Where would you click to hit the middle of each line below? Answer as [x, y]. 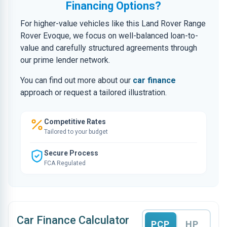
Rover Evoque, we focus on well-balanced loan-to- [109, 36]
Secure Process [71, 153]
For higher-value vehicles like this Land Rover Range [113, 24]
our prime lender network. [65, 60]
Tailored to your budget [76, 132]
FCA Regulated [65, 163]
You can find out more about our [77, 80]
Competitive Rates [75, 122]
